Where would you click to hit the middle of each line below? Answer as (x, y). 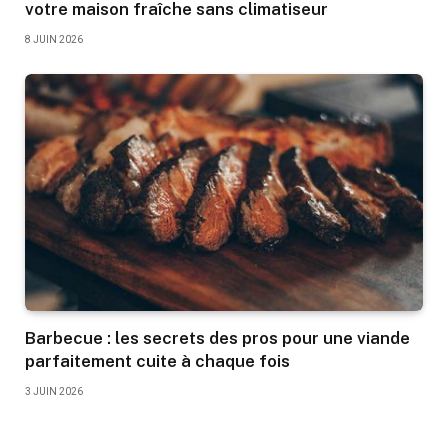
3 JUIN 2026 (54, 392)
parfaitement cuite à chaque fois (157, 361)
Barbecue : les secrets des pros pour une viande (217, 338)
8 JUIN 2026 (54, 40)
